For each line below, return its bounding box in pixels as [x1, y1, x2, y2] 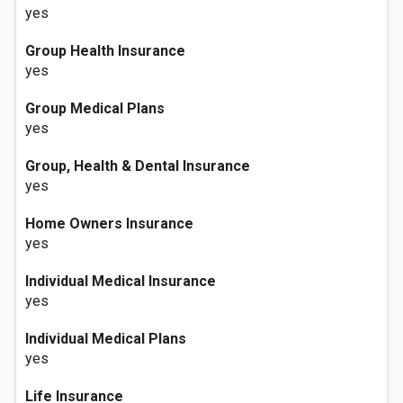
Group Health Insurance [25, 42, 185, 59]
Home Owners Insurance [25, 215, 193, 232]
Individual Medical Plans [25, 330, 186, 347]
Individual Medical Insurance [25, 273, 216, 290]
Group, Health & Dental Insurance [25, 157, 250, 175]
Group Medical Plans [25, 100, 165, 117]
